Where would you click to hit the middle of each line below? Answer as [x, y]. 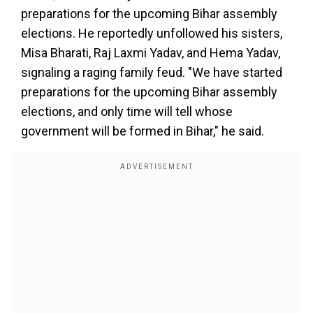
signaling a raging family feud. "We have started [152, 72]
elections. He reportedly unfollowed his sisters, [152, 33]
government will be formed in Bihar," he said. [143, 131]
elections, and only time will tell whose [127, 111]
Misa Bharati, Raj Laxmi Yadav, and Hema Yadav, [151, 53]
